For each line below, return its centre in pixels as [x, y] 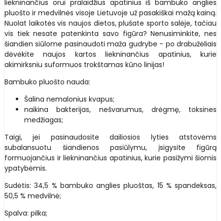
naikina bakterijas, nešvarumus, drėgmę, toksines [120, 110]
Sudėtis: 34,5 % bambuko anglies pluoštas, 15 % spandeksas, [110, 186]
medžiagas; [44, 120]
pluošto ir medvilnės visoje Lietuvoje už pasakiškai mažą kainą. [110, 13]
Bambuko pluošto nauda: [47, 82]
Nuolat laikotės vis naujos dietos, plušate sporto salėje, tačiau [110, 23]
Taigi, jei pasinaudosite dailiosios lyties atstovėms [110, 137]
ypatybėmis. [26, 168]
